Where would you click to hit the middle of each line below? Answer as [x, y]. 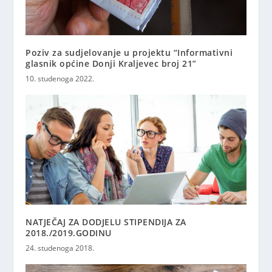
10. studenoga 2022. [60, 78]
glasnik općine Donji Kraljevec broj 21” [111, 63]
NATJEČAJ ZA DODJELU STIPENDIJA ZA [106, 222]
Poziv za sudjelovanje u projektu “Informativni [129, 52]
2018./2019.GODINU [69, 233]
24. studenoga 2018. [60, 248]
